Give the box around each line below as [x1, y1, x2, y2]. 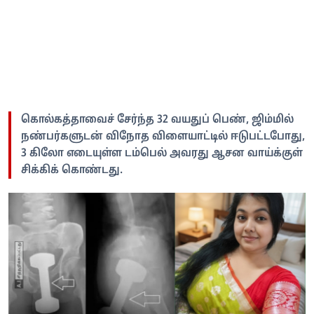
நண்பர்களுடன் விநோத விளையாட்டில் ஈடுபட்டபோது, [21, 130, 305, 144]
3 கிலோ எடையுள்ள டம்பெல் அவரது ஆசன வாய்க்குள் [21, 146, 303, 161]
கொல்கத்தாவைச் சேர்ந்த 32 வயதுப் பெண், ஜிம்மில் [21, 113, 294, 127]
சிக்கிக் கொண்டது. [21, 163, 123, 177]
